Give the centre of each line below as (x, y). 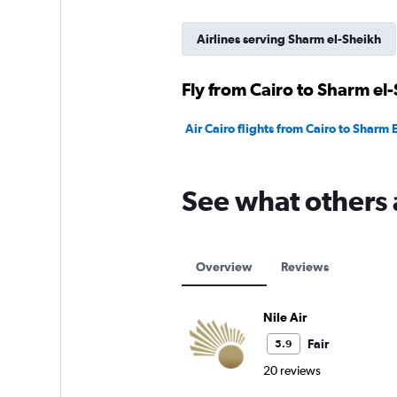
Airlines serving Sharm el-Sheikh (288, 39)
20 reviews (292, 370)
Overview (224, 267)
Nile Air (284, 317)
